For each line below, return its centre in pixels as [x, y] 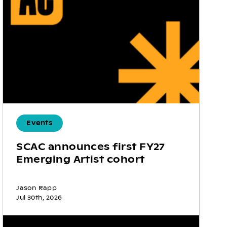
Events [40, 123]
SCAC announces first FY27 [91, 147]
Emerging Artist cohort [81, 160]
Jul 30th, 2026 [39, 198]
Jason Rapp [36, 188]
